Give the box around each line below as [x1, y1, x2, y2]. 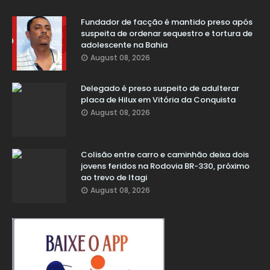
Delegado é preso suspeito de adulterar [81, 83, 239, 95]
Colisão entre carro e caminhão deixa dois [81, 149, 249, 161]
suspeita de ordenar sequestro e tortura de [81, 28, 253, 40]
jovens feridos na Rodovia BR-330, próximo [81, 160, 250, 172]
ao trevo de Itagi [81, 172, 147, 184]
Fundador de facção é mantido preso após [81, 16, 253, 28]
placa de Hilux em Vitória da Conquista [81, 94, 236, 106]
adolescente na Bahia [81, 39, 168, 51]
